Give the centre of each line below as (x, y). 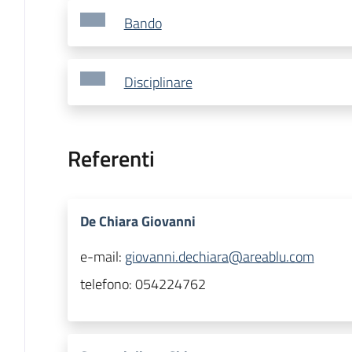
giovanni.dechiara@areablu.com (219, 257)
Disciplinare (158, 82)
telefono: (107, 284)
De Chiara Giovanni (137, 222)
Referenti (111, 159)
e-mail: (102, 257)
